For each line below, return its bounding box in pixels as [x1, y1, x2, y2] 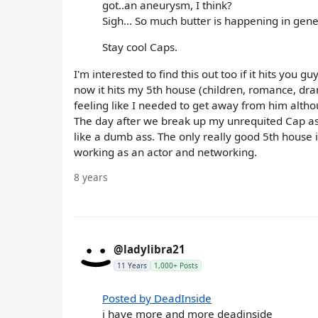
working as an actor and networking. [74, 144, 257, 159]
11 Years [117, 260, 147, 270]
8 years [74, 170, 108, 184]
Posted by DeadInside [102, 290, 212, 305]
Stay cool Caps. [102, 40, 177, 55]
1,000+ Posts [154, 260, 198, 270]
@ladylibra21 [114, 241, 185, 256]
